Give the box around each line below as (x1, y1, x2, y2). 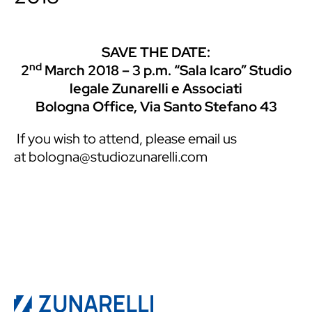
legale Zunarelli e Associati (70, 79, 242, 98)
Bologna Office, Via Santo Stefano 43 (35, 97, 277, 116)
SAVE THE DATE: (102, 43, 210, 62)
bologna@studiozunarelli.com (29, 148, 208, 166)
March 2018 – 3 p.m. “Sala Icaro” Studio (41, 61, 292, 80)
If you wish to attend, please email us (14, 130, 237, 148)
